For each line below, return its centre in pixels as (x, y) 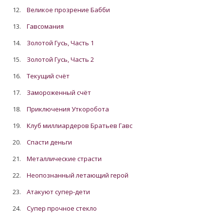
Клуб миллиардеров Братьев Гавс (80, 126)
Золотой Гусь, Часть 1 (61, 43)
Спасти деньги (50, 142)
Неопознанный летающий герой (78, 175)
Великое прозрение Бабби (69, 10)
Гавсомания (45, 26)
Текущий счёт (48, 76)
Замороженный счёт (59, 92)
